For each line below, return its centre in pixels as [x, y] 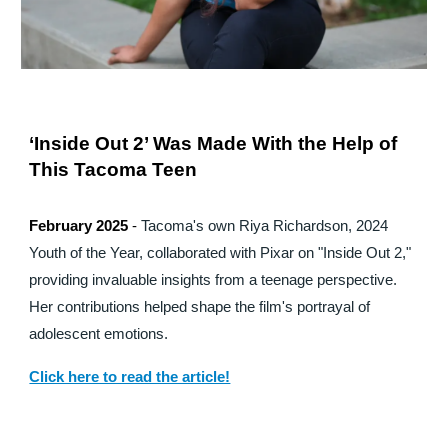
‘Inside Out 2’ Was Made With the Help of [213, 143]
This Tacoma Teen [113, 169]
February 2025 [79, 225]
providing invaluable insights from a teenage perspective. [213, 279]
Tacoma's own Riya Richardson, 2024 [265, 225]
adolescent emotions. [99, 333]
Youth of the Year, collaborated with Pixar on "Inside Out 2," [220, 252]
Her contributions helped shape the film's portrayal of [200, 306]
